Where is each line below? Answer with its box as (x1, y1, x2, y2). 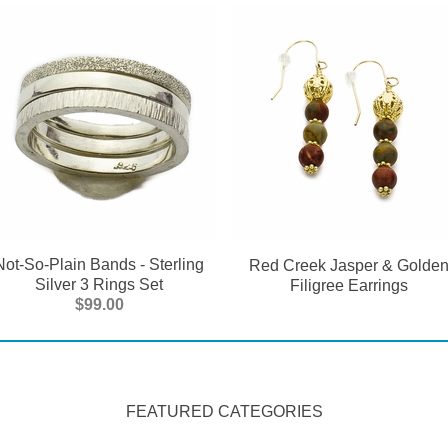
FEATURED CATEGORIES (125, 402, 323, 420)
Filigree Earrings (290, 276, 408, 294)
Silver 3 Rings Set (35, 275, 163, 293)
